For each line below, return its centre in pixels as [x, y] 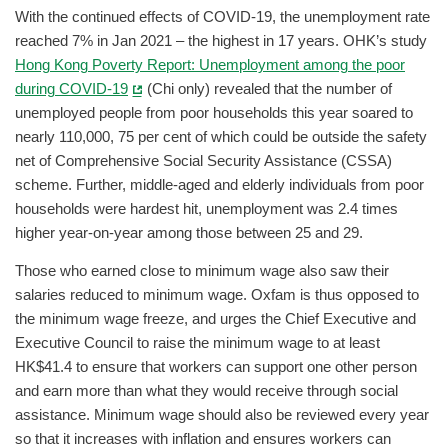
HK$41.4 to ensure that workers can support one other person [216, 367]
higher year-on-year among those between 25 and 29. [189, 232]
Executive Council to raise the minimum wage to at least [197, 343]
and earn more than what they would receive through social [206, 391]
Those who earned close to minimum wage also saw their [202, 271]
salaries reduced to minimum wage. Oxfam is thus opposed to [217, 295]
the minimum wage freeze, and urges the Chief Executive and [215, 319]
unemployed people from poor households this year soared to [214, 112]
